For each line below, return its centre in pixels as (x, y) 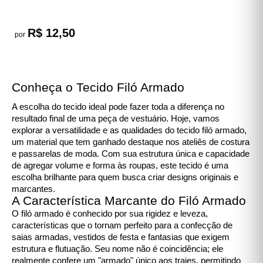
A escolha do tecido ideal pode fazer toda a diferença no (118, 107)
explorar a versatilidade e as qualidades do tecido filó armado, (129, 130)
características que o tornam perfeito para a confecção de (122, 225)
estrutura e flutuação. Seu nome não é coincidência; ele (117, 249)
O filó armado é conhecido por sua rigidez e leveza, (110, 213)
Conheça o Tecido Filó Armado (98, 87)
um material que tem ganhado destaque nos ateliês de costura (131, 142)
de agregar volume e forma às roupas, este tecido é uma (120, 165)
